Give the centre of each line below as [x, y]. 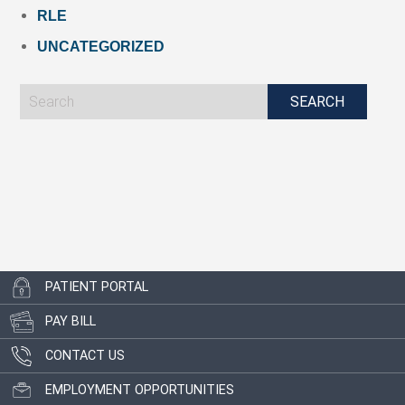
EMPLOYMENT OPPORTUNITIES [140, 391]
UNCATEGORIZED [101, 46]
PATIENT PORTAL [97, 287]
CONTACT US [85, 356]
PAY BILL [71, 322]
